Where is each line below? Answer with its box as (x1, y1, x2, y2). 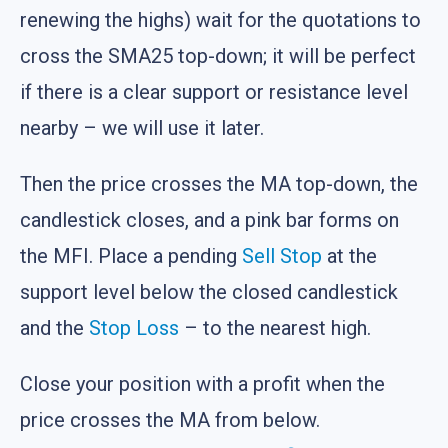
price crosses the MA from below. (20, 408, 320, 433)
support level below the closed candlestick (20, 280, 398, 305)
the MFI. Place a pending (20, 244, 242, 269)
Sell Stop (242, 244, 322, 269)
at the (322, 244, 377, 269)
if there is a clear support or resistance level (20, 80, 408, 105)
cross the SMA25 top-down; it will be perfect (20, 44, 416, 69)
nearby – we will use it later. (20, 116, 264, 141)
